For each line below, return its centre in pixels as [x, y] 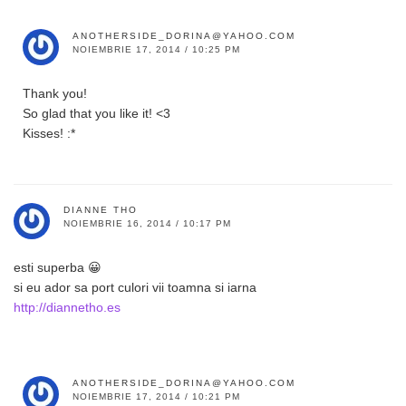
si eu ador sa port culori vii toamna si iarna [135, 287]
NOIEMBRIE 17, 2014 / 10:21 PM [156, 396]
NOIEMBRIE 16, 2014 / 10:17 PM [147, 223]
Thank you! [55, 93]
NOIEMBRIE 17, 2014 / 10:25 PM [156, 49]
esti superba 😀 [58, 267]
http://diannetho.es [67, 307]
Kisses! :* [49, 133]
